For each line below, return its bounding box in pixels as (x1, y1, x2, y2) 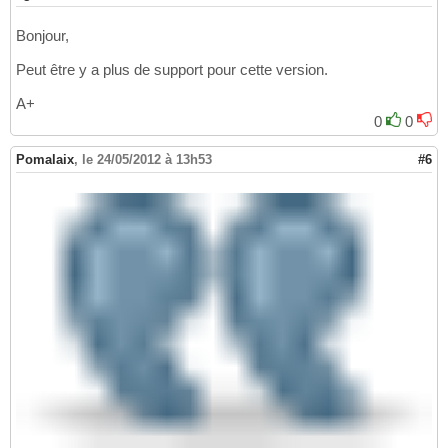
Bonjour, (16, 27, 69, 45)
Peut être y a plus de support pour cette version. (16, 61, 328, 79)
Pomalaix (16, 152, 74, 168)
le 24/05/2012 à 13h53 (82, 152, 212, 168)
